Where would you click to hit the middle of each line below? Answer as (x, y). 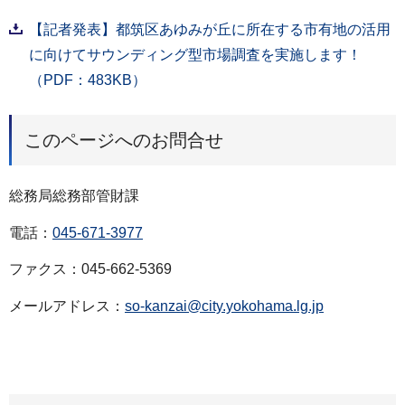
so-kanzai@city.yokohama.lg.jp (224, 306)
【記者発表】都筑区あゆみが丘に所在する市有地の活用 (210, 29)
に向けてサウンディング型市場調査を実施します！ (195, 54)
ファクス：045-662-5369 (90, 269)
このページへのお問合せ (124, 140)
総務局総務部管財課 (74, 195)
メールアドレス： (67, 306)
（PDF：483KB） (88, 80)
